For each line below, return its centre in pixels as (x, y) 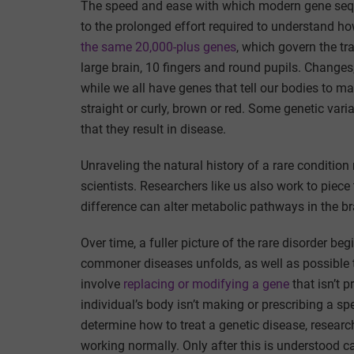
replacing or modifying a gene (206, 284)
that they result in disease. (153, 129)
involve (102, 284)
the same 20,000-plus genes (158, 47)
